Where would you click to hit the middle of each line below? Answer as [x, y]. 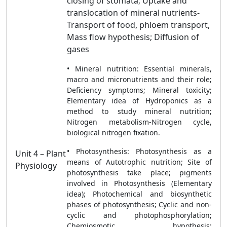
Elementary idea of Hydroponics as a [139, 101]
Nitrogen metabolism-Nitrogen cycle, [139, 122]
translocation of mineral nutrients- [133, 13]
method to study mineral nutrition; [139, 111]
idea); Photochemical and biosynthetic [139, 194]
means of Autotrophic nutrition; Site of [139, 162]
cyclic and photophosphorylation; [139, 215]
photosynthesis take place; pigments [139, 173]
